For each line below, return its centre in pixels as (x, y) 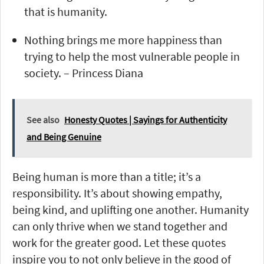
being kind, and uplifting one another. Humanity (131, 209)
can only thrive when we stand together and (120, 226)
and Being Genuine (64, 136)
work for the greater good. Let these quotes (119, 242)
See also (43, 119)
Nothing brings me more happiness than (123, 39)
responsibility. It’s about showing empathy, (117, 193)
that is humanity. (66, 11)
